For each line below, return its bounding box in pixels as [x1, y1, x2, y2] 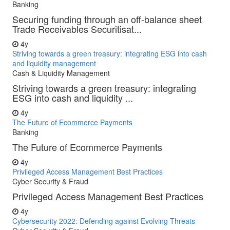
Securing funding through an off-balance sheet [12, 12, 202, 26]
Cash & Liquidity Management [12, 68, 110, 78]
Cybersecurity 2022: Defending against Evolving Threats [12, 216, 195, 226]
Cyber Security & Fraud [12, 176, 88, 186]
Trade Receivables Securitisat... [12, 22, 142, 35]
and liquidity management [12, 58, 96, 68]
